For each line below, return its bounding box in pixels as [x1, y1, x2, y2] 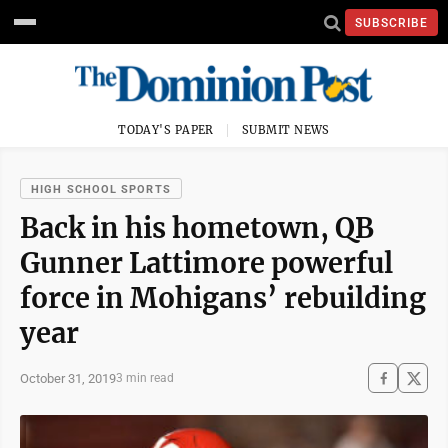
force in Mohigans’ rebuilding [20, 281, 426, 315]
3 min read [116, 371, 174, 385]
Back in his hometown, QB [20, 211, 374, 245]
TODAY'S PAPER [118, 123, 214, 137]
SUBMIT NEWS [242, 123, 330, 137]
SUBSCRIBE [355, 15, 428, 30]
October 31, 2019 [20, 370, 116, 386]
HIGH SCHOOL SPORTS [31, 183, 171, 196]
